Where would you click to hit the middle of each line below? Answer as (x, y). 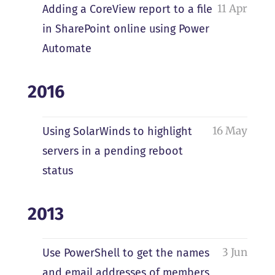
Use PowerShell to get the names (126, 253)
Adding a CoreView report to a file (127, 10)
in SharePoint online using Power (126, 29)
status (57, 170)
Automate (67, 49)
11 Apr (233, 9)
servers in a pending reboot (112, 151)
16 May (230, 130)
